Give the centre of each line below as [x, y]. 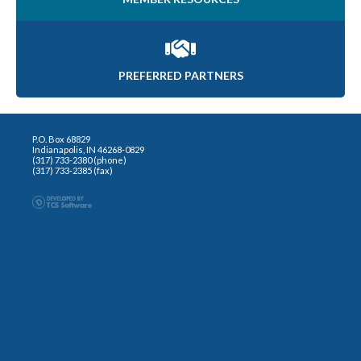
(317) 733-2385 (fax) [73, 170]
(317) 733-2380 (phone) [79, 160]
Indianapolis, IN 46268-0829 [88, 149]
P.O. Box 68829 [61, 139]
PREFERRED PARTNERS [180, 75]
